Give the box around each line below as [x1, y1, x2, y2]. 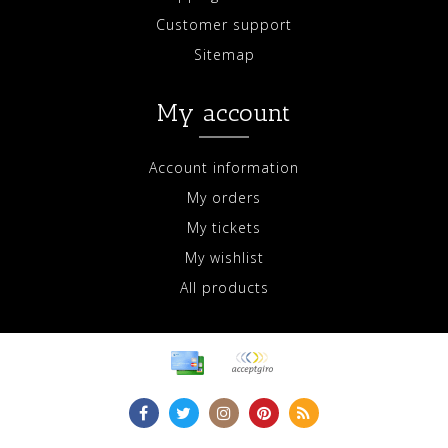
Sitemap [193, 45, 255, 64]
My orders [187, 188, 261, 207]
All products [179, 278, 269, 297]
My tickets [187, 218, 261, 237]
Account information [149, 158, 299, 177]
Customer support [156, 15, 292, 34]
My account [157, 98, 291, 127]
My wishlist [184, 248, 264, 267]
